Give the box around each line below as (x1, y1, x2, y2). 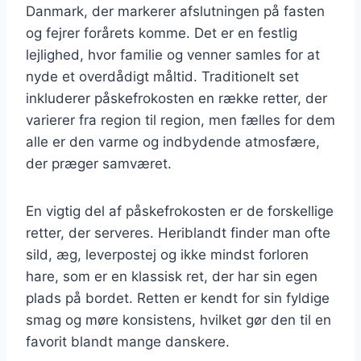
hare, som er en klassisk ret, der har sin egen (26, 268, 317, 284)
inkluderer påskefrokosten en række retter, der (26, 89, 327, 106)
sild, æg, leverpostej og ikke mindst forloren (26, 246, 309, 263)
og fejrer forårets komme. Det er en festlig (26, 24, 297, 41)
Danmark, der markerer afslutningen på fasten (26, 2, 325, 19)
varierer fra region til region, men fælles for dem (26, 111, 335, 128)
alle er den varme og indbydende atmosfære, (26, 133, 320, 150)
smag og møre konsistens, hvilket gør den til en (26, 311, 331, 328)
